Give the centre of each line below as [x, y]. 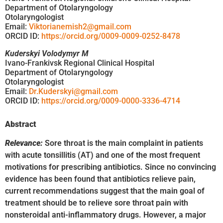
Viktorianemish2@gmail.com [80, 26]
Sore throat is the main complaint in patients [123, 143]
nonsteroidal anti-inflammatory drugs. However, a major [106, 215]
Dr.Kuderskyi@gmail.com [73, 91]
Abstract [21, 124]
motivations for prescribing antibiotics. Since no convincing [111, 167]
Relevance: [24, 143]
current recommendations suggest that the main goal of [105, 191]
